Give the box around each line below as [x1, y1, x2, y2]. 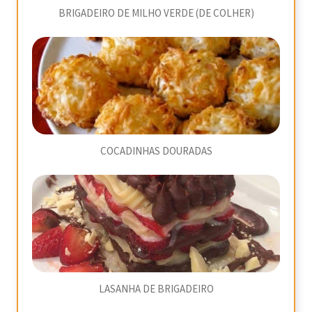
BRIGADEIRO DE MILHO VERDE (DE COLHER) [58, 7, 254, 20]
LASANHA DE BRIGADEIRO [98, 283, 214, 296]
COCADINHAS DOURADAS [100, 145, 212, 158]
